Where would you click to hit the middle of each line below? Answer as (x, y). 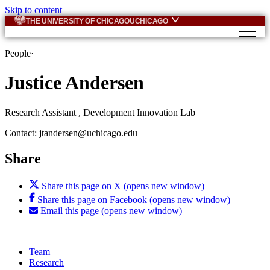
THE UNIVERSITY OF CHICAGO (78, 21)
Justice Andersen (74, 83)
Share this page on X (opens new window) (123, 186)
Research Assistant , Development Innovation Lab (100, 112)
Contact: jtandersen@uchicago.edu (71, 133)
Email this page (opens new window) (111, 210)
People (18, 53)
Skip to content (33, 10)
